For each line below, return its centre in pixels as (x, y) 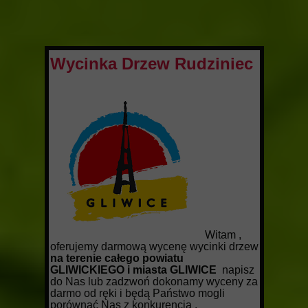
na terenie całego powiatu (117, 258)
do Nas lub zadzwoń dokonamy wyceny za (154, 282)
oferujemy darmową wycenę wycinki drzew (154, 246)
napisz (237, 270)
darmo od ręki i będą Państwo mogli (137, 293)
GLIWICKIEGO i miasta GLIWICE (135, 270)
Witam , (223, 235)
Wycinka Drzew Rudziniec (152, 64)
